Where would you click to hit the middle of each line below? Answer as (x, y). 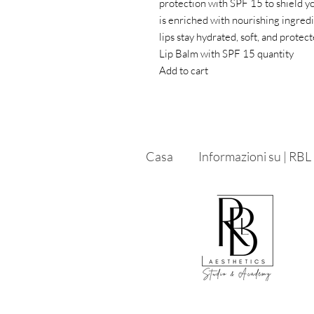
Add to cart (185, 70)
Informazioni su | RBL (255, 156)
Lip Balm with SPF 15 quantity (226, 54)
